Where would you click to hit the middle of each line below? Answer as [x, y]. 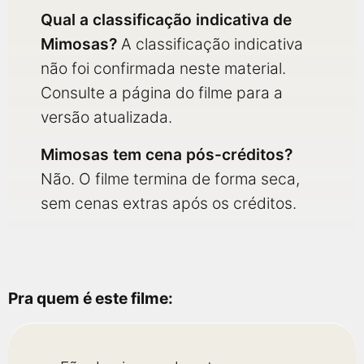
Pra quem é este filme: [91, 298]
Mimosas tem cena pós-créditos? [167, 154]
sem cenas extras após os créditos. [169, 203]
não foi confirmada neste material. [163, 68]
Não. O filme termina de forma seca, [170, 179]
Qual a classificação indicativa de [166, 19]
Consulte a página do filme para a [162, 93]
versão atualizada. [106, 117]
